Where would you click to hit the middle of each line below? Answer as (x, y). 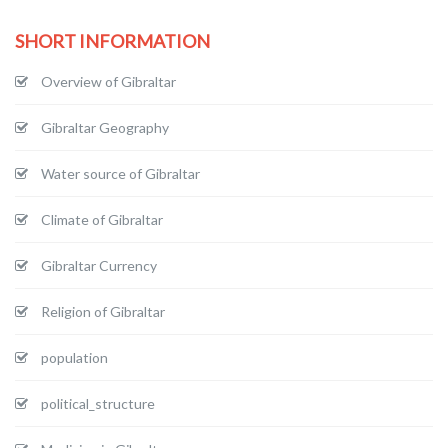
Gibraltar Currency (99, 266)
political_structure (98, 404)
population (74, 358)
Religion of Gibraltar (103, 312)
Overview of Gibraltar (108, 82)
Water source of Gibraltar (120, 174)
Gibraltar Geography (105, 128)
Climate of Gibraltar (102, 220)
